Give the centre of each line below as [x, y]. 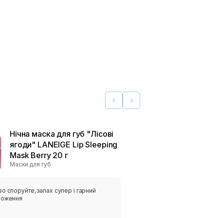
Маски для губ [30, 164]
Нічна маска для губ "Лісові [62, 134]
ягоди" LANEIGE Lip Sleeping [64, 145]
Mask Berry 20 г [39, 155]
